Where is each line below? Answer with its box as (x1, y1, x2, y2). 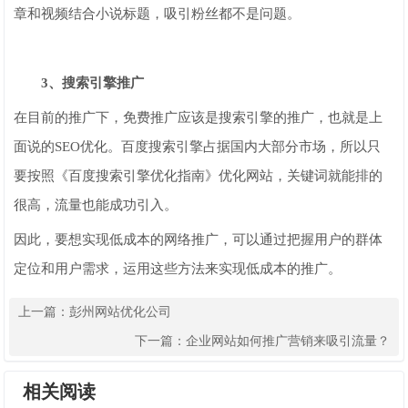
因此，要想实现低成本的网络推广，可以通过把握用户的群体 (14, 232, 383, 247)
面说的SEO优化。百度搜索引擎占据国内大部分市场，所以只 (14, 139, 382, 154)
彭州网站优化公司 (69, 305, 172, 319)
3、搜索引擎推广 (14, 76, 145, 90)
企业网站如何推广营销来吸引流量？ (185, 334, 390, 348)
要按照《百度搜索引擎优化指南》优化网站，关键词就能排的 (14, 168, 383, 183)
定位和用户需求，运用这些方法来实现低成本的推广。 (14, 261, 342, 276)
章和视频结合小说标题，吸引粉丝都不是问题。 (14, 6, 301, 21)
